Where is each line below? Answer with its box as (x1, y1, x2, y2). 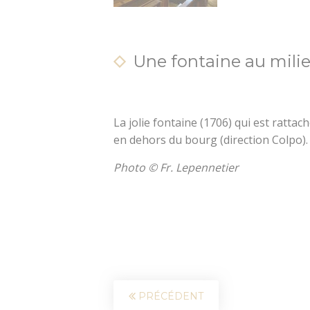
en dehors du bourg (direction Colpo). (113, 131, 309, 147)
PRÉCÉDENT (136, 289, 204, 302)
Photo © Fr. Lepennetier (113, 159, 239, 175)
